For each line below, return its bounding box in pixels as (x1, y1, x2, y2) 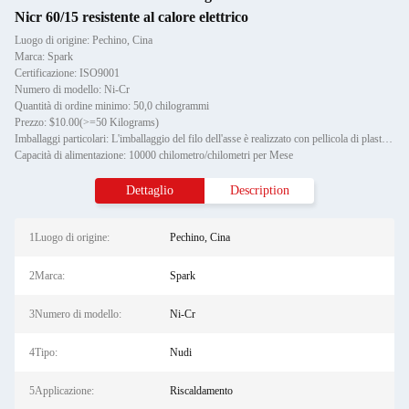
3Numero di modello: (29, 308, 121, 320)
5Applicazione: (29, 384, 94, 397)
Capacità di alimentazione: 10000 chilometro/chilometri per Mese (15, 149, 293, 162)
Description (229, 184, 289, 197)
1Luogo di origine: (29, 231, 110, 244)
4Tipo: (29, 346, 58, 359)
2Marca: (29, 269, 65, 282)
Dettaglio (126, 184, 173, 197)
